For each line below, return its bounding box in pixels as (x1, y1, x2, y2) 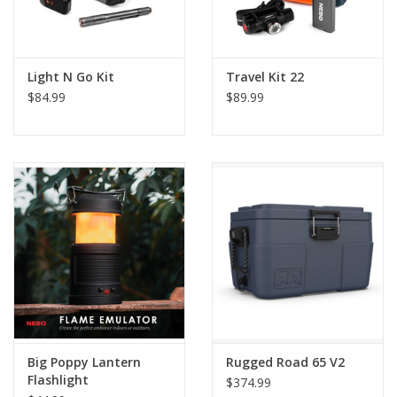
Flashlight (27, 370, 89, 388)
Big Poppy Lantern (27, 353, 141, 370)
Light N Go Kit (27, 68, 114, 86)
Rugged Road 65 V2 (226, 353, 345, 370)
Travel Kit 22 (226, 68, 304, 86)
